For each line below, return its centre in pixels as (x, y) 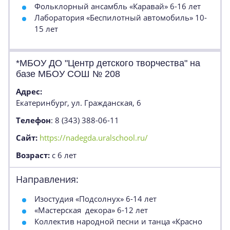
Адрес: (29, 91)
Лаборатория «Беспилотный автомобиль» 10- (121, 17)
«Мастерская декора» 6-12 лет (91, 210)
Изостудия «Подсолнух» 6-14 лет (95, 199)
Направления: (47, 179)
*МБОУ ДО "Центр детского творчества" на (108, 63)
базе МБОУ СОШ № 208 (68, 74)
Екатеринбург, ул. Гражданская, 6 (79, 103)
